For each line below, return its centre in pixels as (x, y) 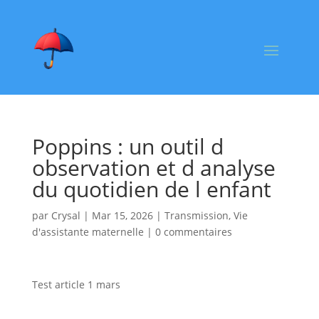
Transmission (196, 215)
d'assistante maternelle (88, 231)
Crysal (66, 215)
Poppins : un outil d (127, 146)
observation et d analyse (153, 167)
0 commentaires (193, 231)
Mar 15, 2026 (122, 215)
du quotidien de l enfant (151, 189)
